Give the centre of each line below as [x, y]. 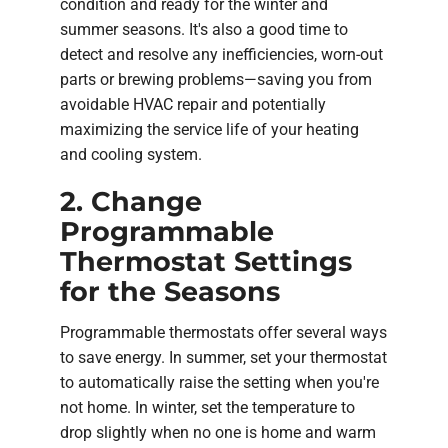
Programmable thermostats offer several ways [223, 333]
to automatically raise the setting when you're [219, 383]
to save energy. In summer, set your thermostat [223, 358]
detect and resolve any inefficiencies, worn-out [221, 54]
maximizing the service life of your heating [209, 129]
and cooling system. [131, 154]
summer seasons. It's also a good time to [204, 29]
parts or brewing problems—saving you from [216, 79]
